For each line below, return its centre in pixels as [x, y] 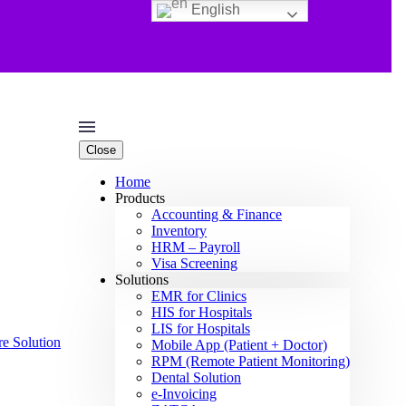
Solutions [142, 280]
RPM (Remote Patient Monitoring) [251, 361]
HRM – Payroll [196, 247]
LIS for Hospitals [201, 329]
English [214, 10]
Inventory [179, 231]
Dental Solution [196, 377]
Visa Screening [194, 263]
